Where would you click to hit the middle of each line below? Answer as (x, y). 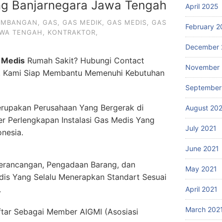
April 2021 (201, 189)
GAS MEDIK (82, 22)
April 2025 (202, 6)
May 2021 (201, 169)
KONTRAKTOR (72, 32)
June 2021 (202, 148)
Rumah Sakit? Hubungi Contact (84, 60)
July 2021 (201, 128)
